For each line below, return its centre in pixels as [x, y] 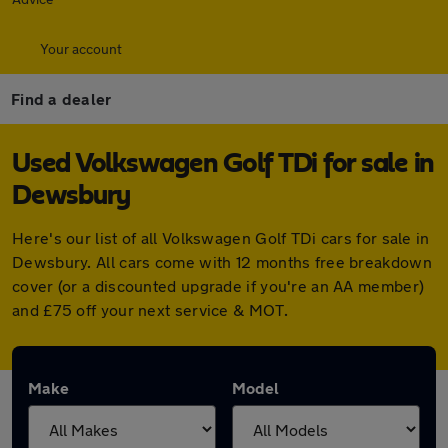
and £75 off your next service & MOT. [150, 309]
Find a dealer [61, 98]
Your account [81, 48]
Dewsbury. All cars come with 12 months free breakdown [222, 261]
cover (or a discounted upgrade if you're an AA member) [218, 285]
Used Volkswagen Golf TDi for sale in [223, 164]
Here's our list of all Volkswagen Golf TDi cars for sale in [221, 237]
